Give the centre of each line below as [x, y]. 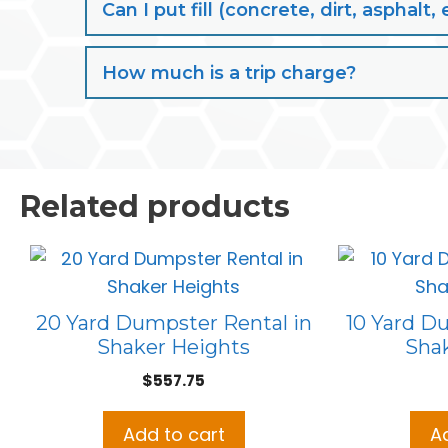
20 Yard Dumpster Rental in [173, 323]
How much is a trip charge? [229, 73]
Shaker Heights [174, 347]
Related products [155, 207]
